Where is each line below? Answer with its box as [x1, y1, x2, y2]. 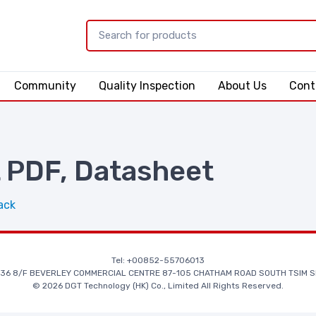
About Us [217, 78, 267, 92]
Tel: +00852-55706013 [111, 255, 205, 265]
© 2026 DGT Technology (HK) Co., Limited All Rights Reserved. [32, 280, 284, 291]
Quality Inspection [98, 78, 195, 92]
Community [13, 78, 76, 92]
